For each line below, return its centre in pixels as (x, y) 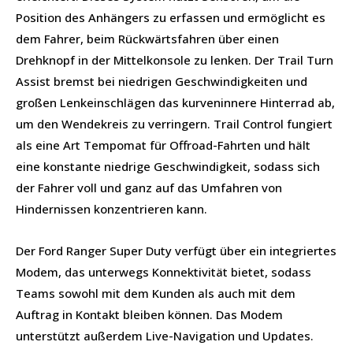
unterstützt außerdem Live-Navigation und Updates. (165, 335)
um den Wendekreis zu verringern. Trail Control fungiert (174, 123)
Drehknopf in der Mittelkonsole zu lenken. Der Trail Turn (175, 59)
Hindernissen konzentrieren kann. (111, 208)
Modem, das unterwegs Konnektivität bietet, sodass (163, 271)
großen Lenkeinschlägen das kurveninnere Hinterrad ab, (175, 102)
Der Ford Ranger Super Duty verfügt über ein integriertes (176, 250)
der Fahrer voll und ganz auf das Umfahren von (149, 187)
